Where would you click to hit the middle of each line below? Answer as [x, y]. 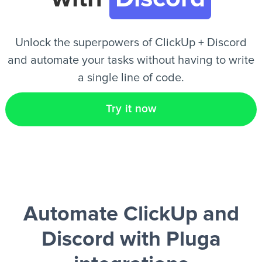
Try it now [131, 109]
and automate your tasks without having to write [131, 60]
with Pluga [168, 240]
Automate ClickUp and [131, 215]
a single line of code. [131, 78]
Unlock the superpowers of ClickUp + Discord [131, 43]
